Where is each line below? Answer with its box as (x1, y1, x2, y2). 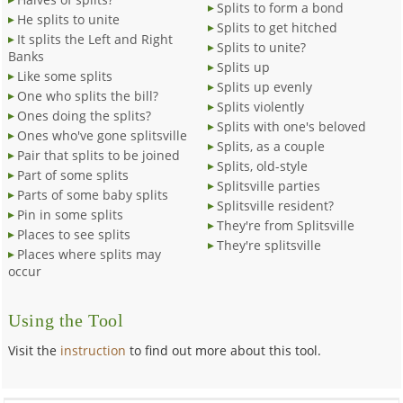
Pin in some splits (17, 205, 124, 223)
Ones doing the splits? (17, 106, 152, 124)
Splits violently (216, 97, 304, 115)
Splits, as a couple (216, 137, 325, 155)
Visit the (8, 341, 61, 359)
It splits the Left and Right (17, 30, 174, 48)
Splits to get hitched (216, 18, 337, 36)
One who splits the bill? (17, 86, 159, 104)
